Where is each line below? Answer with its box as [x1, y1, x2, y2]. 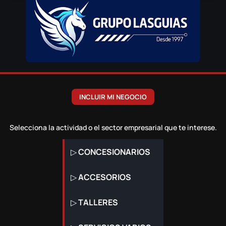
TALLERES [78, 197, 118, 208]
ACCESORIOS [78, 172, 131, 183]
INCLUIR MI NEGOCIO [79, 92, 147, 102]
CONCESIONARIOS [78, 146, 150, 158]
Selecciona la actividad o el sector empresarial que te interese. [9, 123, 217, 133]
